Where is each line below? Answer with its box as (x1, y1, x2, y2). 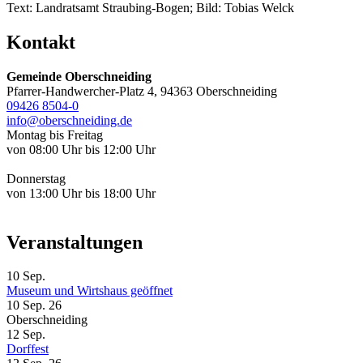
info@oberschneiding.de (6, 113, 132, 127)
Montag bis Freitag (6, 127, 103, 142)
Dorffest (6, 342, 49, 357)
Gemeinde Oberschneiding (6, 69, 152, 83)
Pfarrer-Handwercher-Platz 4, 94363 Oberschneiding (6, 83, 277, 98)
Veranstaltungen (6, 231, 143, 253)
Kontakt (6, 31, 75, 53)
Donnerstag (6, 171, 66, 186)
